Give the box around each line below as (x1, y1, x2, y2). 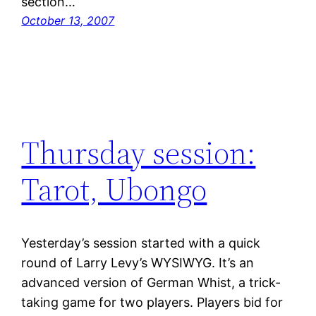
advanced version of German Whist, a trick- (21, 275, 281, 291)
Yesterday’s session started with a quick (21, 236, 261, 251)
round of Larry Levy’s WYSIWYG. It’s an (21, 255, 255, 271)
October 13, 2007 (21, 13, 115, 28)
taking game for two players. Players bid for (21, 295, 284, 310)
